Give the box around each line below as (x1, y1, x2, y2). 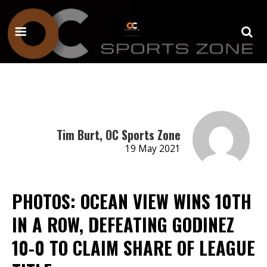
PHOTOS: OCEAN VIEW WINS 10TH (12, 187, 252, 215)
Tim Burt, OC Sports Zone (56, 125, 181, 144)
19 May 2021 (125, 142, 181, 155)
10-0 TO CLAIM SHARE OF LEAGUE (12, 234, 255, 261)
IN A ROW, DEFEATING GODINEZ (12, 210, 234, 238)
